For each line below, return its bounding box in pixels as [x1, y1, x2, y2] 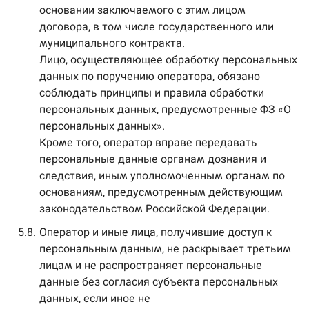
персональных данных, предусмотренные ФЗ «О [39, 103, 291, 116]
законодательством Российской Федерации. [39, 202, 270, 215]
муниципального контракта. [39, 37, 185, 50]
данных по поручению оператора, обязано [39, 70, 260, 83]
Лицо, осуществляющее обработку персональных [39, 53, 297, 66]
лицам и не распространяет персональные [39, 259, 262, 272]
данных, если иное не [39, 292, 150, 305]
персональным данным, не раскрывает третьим [39, 242, 291, 255]
